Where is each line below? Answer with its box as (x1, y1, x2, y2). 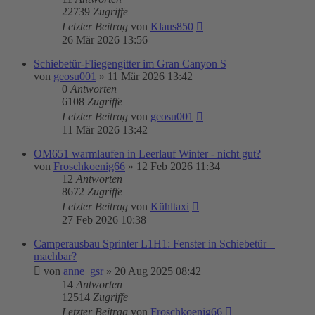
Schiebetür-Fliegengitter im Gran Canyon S (34, 58, 226, 70)
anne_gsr (63, 265, 103, 277)
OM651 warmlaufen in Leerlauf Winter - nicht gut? (34, 148, 261, 160)
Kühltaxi (150, 200, 189, 212)
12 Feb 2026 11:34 (136, 160, 220, 172)
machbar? (34, 250, 77, 262)
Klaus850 (150, 20, 193, 32)
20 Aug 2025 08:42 (115, 265, 201, 277)
